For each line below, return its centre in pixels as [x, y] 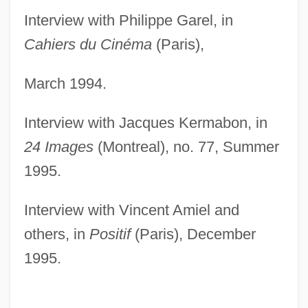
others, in [56, 234]
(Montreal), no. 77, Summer [186, 146]
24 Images [58, 146]
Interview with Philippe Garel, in [128, 20]
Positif [110, 234]
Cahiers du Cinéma [88, 44]
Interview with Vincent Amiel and [131, 210]
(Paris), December [193, 234]
